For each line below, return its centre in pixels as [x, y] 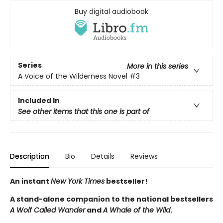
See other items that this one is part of [84, 112]
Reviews [144, 157]
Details [103, 157]
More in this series [158, 66]
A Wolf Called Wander [48, 210]
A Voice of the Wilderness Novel [73, 76]
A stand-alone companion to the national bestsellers [111, 199]
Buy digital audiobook [111, 11]
